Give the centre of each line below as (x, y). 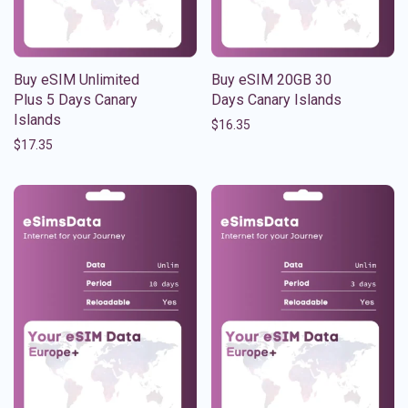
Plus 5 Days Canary (76, 99)
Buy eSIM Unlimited (76, 79)
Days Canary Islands (276, 99)
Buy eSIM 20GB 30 (271, 79)
